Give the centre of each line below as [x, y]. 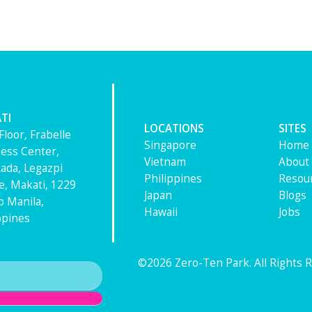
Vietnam [165, 162]
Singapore [170, 145]
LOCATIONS [174, 128]
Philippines [173, 178]
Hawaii [161, 212]
